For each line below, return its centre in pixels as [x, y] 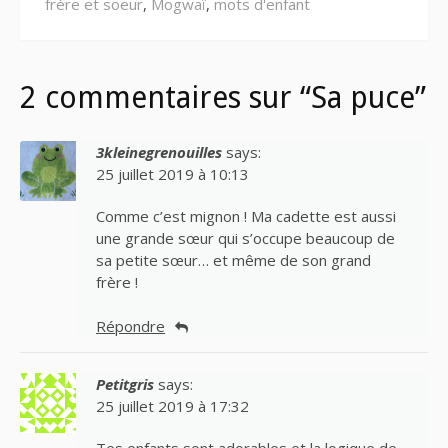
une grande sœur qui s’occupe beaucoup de [245, 237]
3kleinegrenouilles [159, 151]
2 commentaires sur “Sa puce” [223, 97]
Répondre [130, 326]
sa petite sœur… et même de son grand [233, 259]
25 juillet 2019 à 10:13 [172, 173]
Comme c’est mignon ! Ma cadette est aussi [246, 215]
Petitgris [125, 384]
